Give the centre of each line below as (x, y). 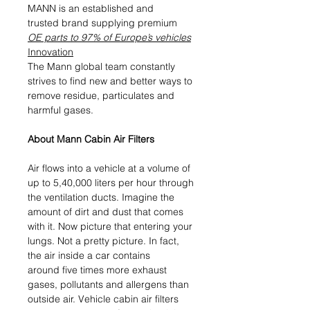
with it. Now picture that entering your (110, 226)
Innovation (51, 52)
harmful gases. (61, 110)
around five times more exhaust (97, 270)
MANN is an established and (91, 8)
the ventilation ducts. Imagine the (101, 197)
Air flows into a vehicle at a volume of (109, 168)
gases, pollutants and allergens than (108, 284)
